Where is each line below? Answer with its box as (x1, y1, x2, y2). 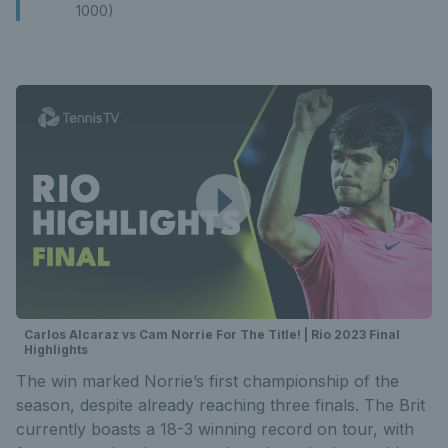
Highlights (24, 341, 88, 357)
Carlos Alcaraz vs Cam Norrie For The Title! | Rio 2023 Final (24, 326, 400, 342)
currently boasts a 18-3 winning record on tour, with (16, 418, 414, 439)
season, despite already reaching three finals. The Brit (16, 394, 425, 415)
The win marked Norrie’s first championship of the (16, 370, 399, 391)
